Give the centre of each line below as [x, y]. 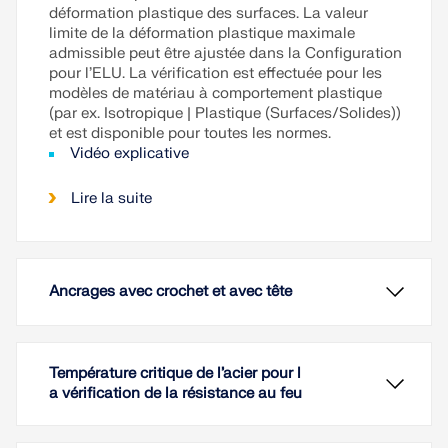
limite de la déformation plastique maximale [202, 34]
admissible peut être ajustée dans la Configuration [225, 54]
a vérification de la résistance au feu [175, 394]
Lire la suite [111, 199]
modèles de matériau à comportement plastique [215, 94]
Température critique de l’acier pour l [175, 374]
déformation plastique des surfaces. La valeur [208, 14]
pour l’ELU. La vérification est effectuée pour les [215, 74]
